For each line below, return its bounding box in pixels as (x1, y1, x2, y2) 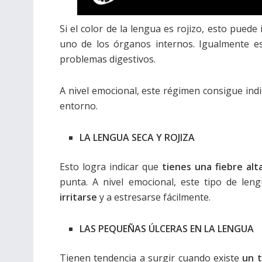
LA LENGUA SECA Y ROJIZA (80, 131, 195, 144)
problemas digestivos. (60, 53, 156, 65)
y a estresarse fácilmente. (99, 191, 211, 204)
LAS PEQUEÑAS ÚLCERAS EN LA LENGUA (80, 222, 254, 235)
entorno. (60, 99, 98, 112)
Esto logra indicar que (60, 160, 163, 173)
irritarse (60, 191, 99, 204)
